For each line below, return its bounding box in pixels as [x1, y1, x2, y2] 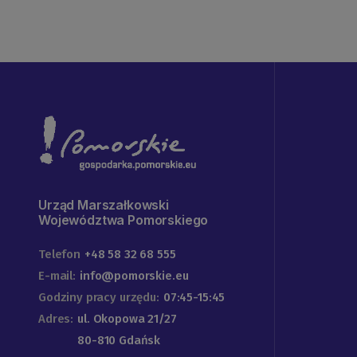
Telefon [38, 247, 80, 262]
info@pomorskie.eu [79, 269, 189, 284]
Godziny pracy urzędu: [38, 290, 159, 305]
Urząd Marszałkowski [38, 197, 169, 214]
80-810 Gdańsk [77, 333, 161, 348]
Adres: [38, 312, 74, 327]
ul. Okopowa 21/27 [77, 312, 177, 327]
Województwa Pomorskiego [38, 212, 209, 229]
